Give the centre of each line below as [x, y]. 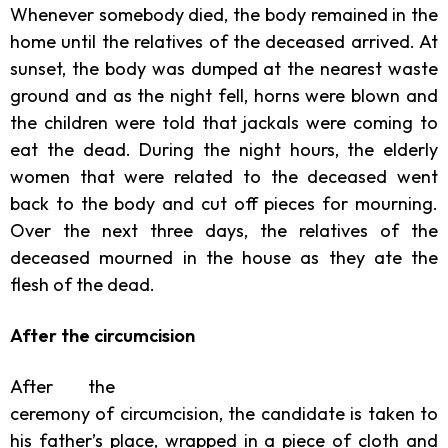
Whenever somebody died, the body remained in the [224, 14]
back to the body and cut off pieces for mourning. [224, 203]
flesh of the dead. [82, 284]
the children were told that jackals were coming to [224, 122]
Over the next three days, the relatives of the [224, 230]
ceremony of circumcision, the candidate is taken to [224, 413]
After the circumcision [102, 335]
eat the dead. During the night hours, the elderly [224, 149]
